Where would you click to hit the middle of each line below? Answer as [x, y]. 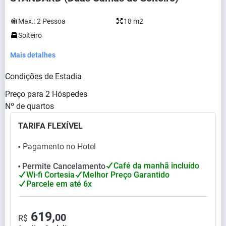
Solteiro [30, 35]
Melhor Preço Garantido [126, 175]
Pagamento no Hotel [59, 146]
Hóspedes [70, 94]
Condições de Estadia [43, 76]
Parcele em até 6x [59, 184]
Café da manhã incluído [156, 165]
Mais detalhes [33, 55]
